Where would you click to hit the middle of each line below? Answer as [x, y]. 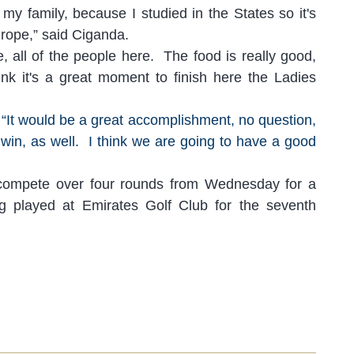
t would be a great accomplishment [120, 120]
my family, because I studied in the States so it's [160, 13]
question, [285, 120]
